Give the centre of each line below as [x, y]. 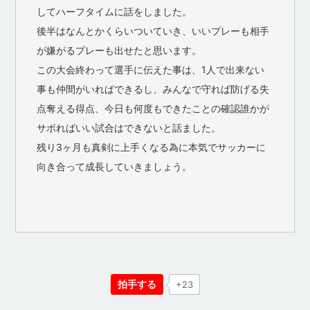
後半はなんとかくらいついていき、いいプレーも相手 [153, 30]
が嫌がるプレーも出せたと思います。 [119, 50]
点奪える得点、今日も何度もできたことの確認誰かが [153, 108]
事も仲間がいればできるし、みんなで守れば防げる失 [153, 89]
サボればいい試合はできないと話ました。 [129, 127]
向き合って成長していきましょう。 [115, 166]
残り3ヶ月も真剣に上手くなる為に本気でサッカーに [152, 147]
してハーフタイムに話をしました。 [115, 11]
